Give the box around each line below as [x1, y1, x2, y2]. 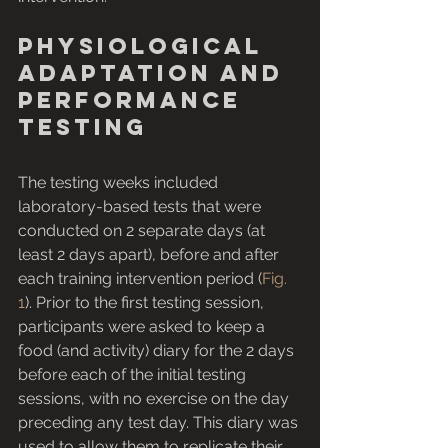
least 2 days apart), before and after [18, 245, 283, 265]
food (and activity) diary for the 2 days [18, 341, 298, 361]
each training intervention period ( [18, 269, 262, 289]
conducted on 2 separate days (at [18, 221, 269, 241]
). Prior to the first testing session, [25, 293, 268, 313]
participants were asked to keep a [18, 317, 269, 337]
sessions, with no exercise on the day [18, 389, 293, 409]
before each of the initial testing [18, 365, 250, 385]
